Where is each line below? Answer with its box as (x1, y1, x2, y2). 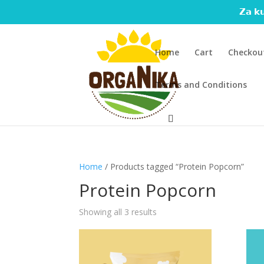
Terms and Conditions (155, 79, 247, 90)
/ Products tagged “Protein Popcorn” (103, 161, 245, 172)
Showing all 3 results (79, 206, 157, 217)
